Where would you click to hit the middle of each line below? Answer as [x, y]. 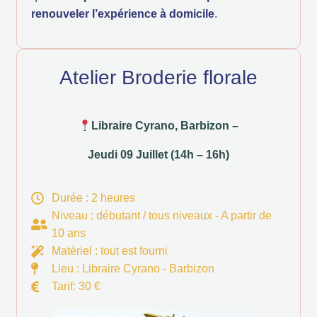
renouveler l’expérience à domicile [123, 14]
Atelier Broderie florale [158, 78]
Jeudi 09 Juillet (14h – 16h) [158, 155]
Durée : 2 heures [93, 198]
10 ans [68, 234]
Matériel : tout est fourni [109, 251]
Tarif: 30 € [76, 287]
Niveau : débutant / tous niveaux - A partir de [161, 216]
